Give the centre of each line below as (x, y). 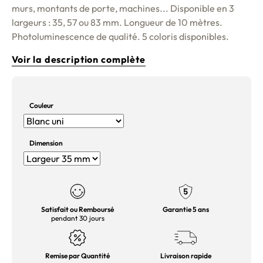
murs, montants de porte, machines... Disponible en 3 (123, 8)
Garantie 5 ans (186, 210)
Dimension (46, 143)
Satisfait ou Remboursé (77, 210)
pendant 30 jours (77, 218)
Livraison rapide (186, 256)
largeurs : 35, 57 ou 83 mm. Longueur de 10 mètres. (117, 22)
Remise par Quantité (77, 256)
